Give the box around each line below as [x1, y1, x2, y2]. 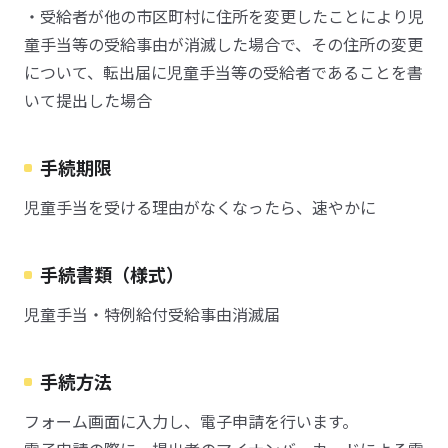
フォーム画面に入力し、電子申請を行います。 [24, 409, 358, 433]
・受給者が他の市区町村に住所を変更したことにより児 [24, 4, 424, 28]
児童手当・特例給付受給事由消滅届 [24, 302, 280, 326]
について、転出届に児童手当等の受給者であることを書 [24, 60, 423, 84]
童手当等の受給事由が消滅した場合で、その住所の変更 [24, 32, 423, 56]
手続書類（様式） [40, 261, 184, 287]
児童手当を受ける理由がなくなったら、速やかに [24, 195, 376, 219]
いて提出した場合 [24, 88, 152, 112]
